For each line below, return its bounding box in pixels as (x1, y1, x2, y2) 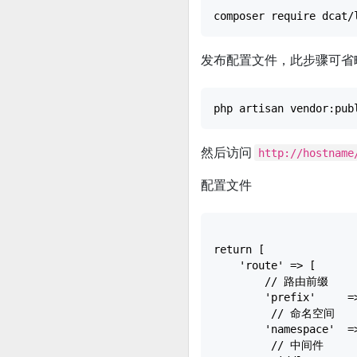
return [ (214, 242, 265, 256)
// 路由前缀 (214, 274, 328, 288)
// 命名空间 (214, 306, 335, 320)
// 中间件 (214, 338, 324, 351)
